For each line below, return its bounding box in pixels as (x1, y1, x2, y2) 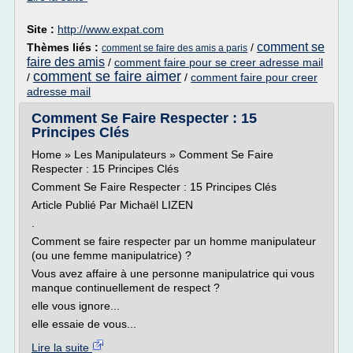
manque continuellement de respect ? (32, 281, 220, 294)
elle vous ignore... (32, 299, 120, 312)
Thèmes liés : (27, 41, 102, 54)
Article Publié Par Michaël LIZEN (32, 199, 193, 211)
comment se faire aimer (33, 69, 181, 84)
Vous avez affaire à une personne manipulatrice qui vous (32, 267, 314, 280)
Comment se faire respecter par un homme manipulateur (32, 235, 316, 247)
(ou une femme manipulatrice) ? (32, 249, 191, 262)
